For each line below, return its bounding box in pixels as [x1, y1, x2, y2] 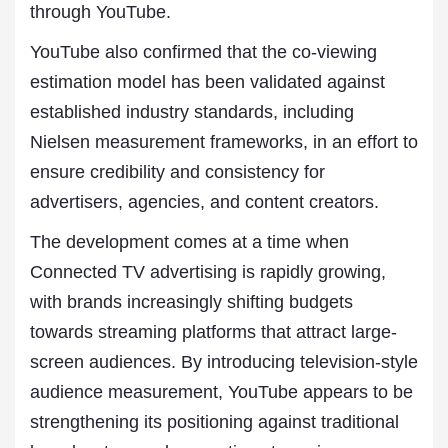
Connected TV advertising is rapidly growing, [30, 262, 386, 282]
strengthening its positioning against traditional [30, 412, 399, 432]
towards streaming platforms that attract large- [30, 322, 397, 342]
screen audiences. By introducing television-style [30, 352, 418, 372]
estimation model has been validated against [30, 72, 385, 92]
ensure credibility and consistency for [30, 162, 325, 182]
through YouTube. [30, 2, 171, 22]
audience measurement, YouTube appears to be [30, 382, 413, 402]
